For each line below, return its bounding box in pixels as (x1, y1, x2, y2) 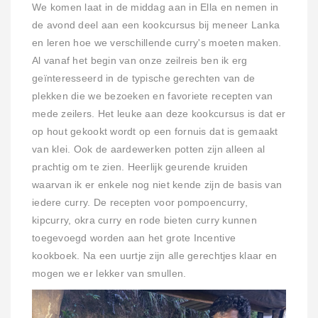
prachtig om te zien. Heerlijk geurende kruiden (32, 161, 248, 172)
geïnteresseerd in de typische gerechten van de (32, 72, 256, 84)
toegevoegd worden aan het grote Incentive (32, 232, 236, 243)
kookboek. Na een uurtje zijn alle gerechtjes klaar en (32, 250, 278, 261)
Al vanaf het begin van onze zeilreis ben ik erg (32, 55, 248, 66)
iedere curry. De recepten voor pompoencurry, (32, 197, 248, 208)
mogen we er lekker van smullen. (32, 268, 187, 279)
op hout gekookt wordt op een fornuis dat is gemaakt (32, 126, 278, 137)
